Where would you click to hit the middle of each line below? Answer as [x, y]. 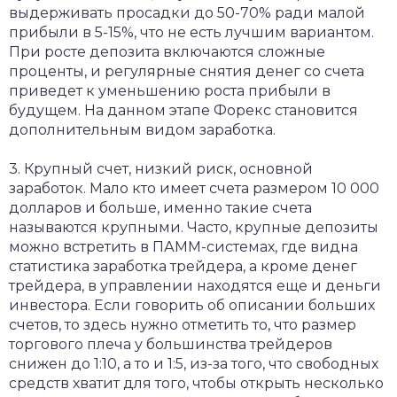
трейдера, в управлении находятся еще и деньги [195, 286]
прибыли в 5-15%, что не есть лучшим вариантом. [191, 32]
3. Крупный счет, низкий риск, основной [161, 169]
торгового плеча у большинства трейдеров [171, 344]
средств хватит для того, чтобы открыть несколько [196, 383]
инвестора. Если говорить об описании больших [192, 305]
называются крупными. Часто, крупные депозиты [194, 227]
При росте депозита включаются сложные [167, 52]
